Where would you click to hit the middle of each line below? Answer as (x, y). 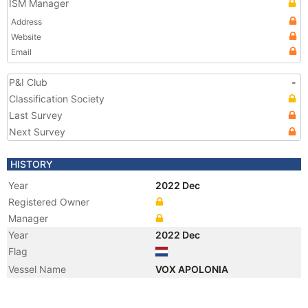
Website (26, 37)
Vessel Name (37, 269)
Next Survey (37, 132)
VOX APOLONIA (193, 269)
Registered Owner (49, 202)
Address (26, 22)
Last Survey (36, 115)
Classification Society (57, 99)
